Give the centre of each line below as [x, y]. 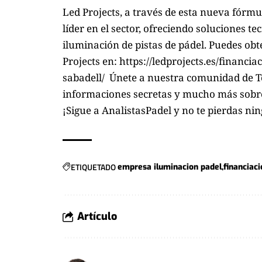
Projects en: [91, 61]
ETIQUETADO [93, 167]
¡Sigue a [82, 110]
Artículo [97, 216]
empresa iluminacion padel [170, 167]
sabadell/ [85, 77]
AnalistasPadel [137, 110]
